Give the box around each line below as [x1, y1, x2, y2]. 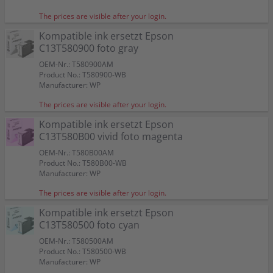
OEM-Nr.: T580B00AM [39, 147, 114, 158]
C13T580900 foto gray [39, 41, 138, 55]
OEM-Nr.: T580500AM [39, 236, 113, 246]
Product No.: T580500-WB [39, 246, 126, 257]
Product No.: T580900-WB [39, 69, 126, 80]
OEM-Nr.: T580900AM [39, 59, 113, 69]
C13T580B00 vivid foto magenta [39, 130, 183, 143]
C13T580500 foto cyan [39, 218, 140, 232]
